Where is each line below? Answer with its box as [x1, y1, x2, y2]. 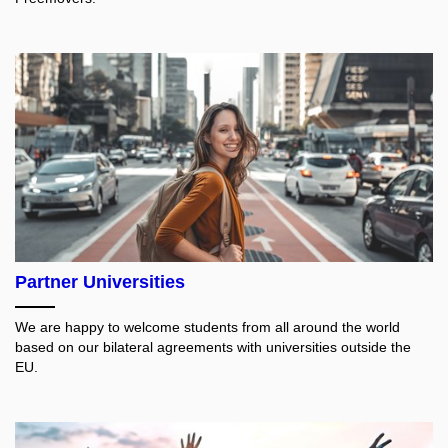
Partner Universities [15, 271, 185, 292]
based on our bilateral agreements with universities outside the [15, 338, 411, 355]
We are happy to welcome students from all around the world [15, 318, 400, 335]
